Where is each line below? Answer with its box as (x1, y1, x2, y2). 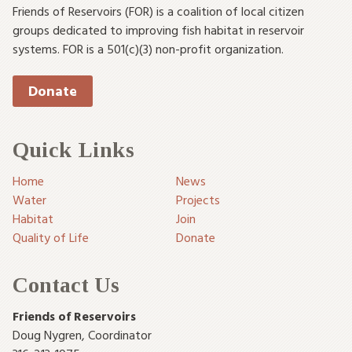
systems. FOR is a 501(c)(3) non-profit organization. (13, 39, 284, 58)
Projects (176, 190, 220, 209)
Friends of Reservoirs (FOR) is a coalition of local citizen (13, 2, 304, 20)
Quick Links (13, 137, 134, 162)
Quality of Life (13, 228, 89, 247)
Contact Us (13, 273, 119, 297)
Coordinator (88, 325, 152, 344)
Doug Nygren (13, 325, 82, 344)
